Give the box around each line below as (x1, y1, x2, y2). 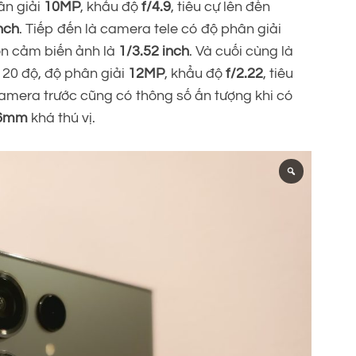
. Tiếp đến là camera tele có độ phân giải (19, 21, 281, 37)
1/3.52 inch (118, 43, 189, 59)
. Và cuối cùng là (189, 43, 293, 59)
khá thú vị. (28, 110, 95, 126)
